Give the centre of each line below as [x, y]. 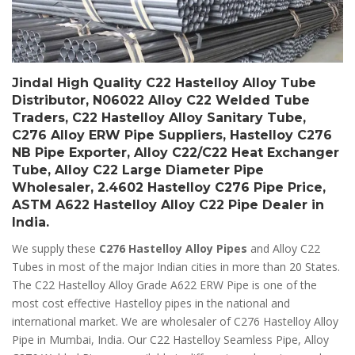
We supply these [55, 249]
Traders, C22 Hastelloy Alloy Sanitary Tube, [159, 118]
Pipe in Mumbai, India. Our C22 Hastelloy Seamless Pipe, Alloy [170, 340]
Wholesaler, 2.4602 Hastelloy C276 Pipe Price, [169, 188]
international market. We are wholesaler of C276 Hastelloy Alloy [175, 322]
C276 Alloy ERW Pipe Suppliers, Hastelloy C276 [172, 136]
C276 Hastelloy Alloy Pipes [175, 249]
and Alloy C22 [285, 249]
